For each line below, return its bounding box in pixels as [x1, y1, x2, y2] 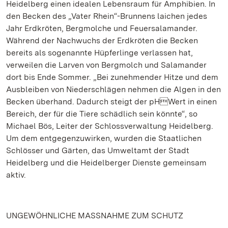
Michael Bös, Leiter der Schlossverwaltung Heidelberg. [6, 121, 213, 131]
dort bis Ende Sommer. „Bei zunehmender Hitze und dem [6, 72, 218, 82]
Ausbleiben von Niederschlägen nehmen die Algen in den [6, 84, 221, 94]
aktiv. [6, 170, 26, 180]
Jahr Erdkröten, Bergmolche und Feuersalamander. [6, 23, 197, 33]
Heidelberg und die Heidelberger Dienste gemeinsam [6, 158, 207, 167]
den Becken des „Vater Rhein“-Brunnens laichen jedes [6, 11, 207, 21]
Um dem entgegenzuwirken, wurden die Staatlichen [6, 133, 202, 143]
